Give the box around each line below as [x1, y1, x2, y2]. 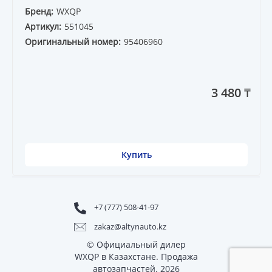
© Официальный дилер [86, 238, 186, 250]
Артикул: [25, 21, 61, 33]
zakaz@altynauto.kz [94, 220, 166, 232]
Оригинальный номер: [25, 36, 121, 48]
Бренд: [25, 5, 53, 18]
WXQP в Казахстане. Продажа [74, 250, 198, 262]
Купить [121, 149, 152, 161]
